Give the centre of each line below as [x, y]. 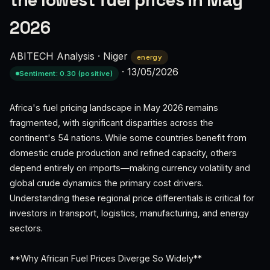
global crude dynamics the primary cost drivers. [107, 183]
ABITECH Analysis [52, 56]
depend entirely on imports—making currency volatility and [130, 168]
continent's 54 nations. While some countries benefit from [128, 138]
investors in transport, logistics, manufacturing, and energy [129, 213]
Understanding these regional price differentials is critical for [132, 198]
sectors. [26, 228]
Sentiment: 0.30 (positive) [66, 74]
